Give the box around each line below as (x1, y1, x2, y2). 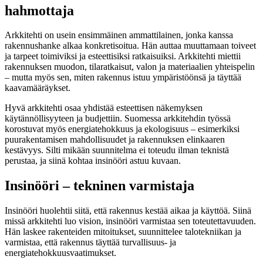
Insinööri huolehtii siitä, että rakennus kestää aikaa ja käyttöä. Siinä (5, 205, 251, 216)
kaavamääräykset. (5, 83, 70, 93)
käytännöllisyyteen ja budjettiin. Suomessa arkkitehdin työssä (5, 113, 231, 124)
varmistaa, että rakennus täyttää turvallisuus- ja (5, 237, 176, 248)
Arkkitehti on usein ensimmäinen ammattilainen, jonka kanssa (5, 30, 233, 41)
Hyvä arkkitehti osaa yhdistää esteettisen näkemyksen (5, 103, 203, 113)
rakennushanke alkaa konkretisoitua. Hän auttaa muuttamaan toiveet (5, 41, 256, 51)
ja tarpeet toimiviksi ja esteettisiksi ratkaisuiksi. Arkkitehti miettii (5, 51, 241, 62)
